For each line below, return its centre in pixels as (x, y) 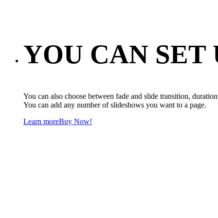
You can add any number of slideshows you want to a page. (115, 105)
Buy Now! (75, 121)
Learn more (41, 121)
